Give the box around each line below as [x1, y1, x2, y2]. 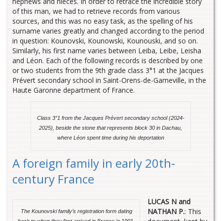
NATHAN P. [147, 206, 184, 216]
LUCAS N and [147, 196, 190, 206]
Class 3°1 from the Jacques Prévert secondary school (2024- [37, 114, 184, 121]
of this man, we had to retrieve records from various [12, 6, 180, 16]
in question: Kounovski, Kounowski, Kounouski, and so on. [12, 36, 198, 45]
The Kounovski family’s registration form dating [20, 208, 132, 214]
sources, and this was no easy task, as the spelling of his [12, 16, 193, 26]
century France [12, 170, 94, 187]
